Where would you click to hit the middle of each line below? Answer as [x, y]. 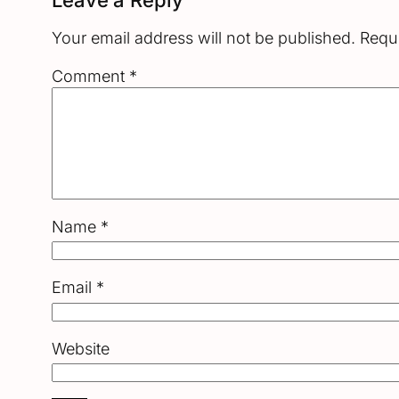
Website [81, 348]
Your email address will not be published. [204, 37]
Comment [90, 76]
